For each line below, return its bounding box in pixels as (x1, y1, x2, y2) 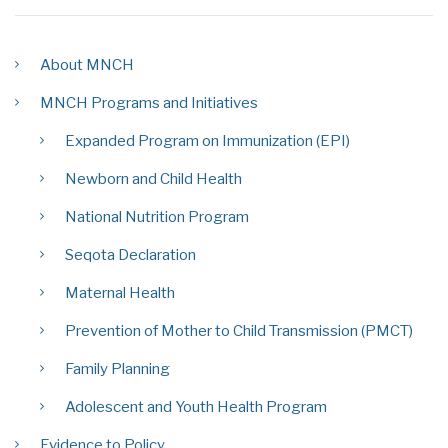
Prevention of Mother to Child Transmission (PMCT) (65, 321, 413, 340)
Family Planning (65, 359, 170, 378)
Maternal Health (65, 283, 175, 302)
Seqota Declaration (65, 245, 196, 264)
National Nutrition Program (65, 207, 249, 226)
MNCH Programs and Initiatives (40, 93, 258, 112)
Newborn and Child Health (65, 169, 242, 188)
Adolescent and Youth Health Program (65, 397, 327, 416)
